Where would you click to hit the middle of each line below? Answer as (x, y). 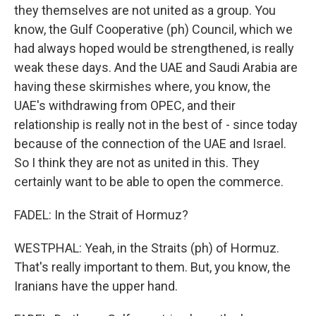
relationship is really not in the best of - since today (156, 124)
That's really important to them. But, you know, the (152, 267)
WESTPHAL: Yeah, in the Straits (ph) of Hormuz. (147, 248)
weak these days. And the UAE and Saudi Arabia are (156, 67)
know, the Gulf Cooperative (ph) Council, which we (153, 29)
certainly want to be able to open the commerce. (149, 182)
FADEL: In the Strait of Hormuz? (101, 215)
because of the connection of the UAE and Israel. (150, 144)
